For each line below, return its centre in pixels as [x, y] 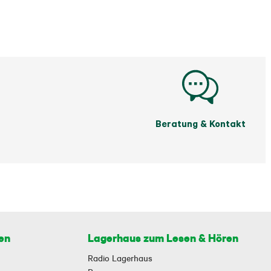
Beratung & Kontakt [200, 123]
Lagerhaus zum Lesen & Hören [163, 238]
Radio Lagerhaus [120, 258]
